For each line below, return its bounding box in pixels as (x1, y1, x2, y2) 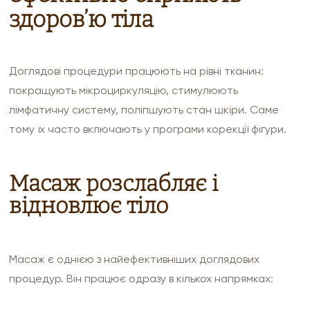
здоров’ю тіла (9, 5, 154, 33)
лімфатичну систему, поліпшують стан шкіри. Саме (9, 103, 280, 117)
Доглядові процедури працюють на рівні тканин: (9, 64, 264, 78)
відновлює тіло (9, 192, 169, 219)
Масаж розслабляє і (9, 170, 219, 197)
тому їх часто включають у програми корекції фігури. (9, 122, 287, 136)
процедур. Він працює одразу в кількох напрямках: (9, 272, 274, 286)
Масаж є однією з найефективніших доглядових (9, 253, 260, 266)
